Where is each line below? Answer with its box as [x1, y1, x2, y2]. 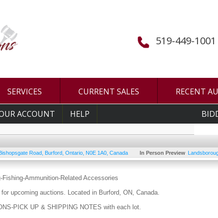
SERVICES [7, 86, 42, 97]
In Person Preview [140, 150, 185, 156]
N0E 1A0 [86, 150, 107, 156]
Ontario [65, 150, 83, 156]
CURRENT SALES [78, 86, 139, 97]
